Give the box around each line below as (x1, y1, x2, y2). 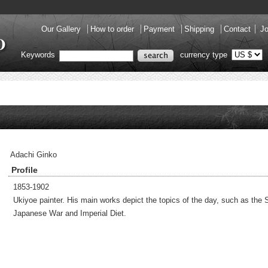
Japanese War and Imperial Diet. (13, 209, 126, 218)
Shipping (184, 25, 217, 33)
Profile (11, 165, 38, 175)
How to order (90, 25, 136, 33)
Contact (224, 25, 251, 33)
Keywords (21, 50, 57, 60)
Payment (144, 25, 177, 33)
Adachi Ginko (5, 150, 57, 159)
